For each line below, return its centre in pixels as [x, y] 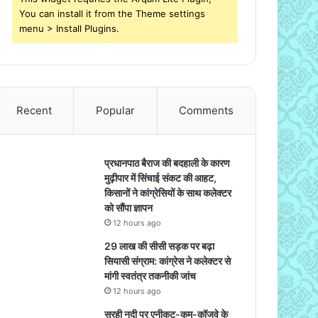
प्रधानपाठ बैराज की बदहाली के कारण [168, 163]
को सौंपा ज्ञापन [129, 207]
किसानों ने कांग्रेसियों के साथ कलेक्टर [168, 192]
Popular [115, 110]
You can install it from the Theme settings [113, 13]
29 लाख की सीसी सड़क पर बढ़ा [160, 246]
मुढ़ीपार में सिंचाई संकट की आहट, [161, 177]
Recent [34, 110]
